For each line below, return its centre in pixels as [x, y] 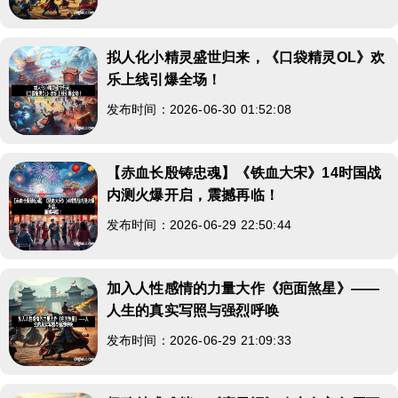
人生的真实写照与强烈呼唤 [193, 310]
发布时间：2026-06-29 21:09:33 [207, 340]
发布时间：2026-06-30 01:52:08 [207, 109]
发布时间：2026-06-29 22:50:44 [207, 225]
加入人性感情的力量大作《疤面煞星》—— [243, 288]
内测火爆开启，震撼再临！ [193, 195]
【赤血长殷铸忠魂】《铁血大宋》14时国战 [244, 173]
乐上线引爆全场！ [164, 80]
